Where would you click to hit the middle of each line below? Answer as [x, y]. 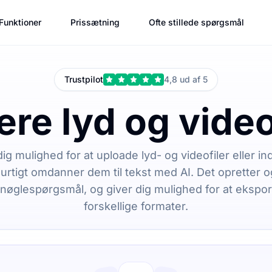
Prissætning [95, 22]
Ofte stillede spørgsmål [196, 22]
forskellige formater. [136, 206]
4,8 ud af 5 [186, 79]
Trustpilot [84, 79]
